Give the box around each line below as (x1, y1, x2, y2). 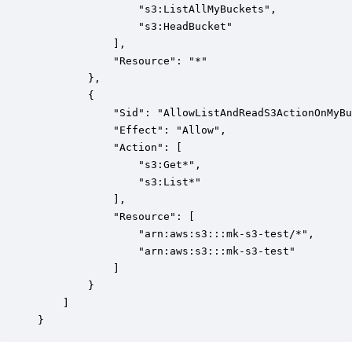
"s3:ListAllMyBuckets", (38, 3, 277, 15)
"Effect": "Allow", (38, 124, 226, 136)
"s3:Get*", (38, 159, 201, 170)
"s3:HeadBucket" (38, 20, 233, 32)
